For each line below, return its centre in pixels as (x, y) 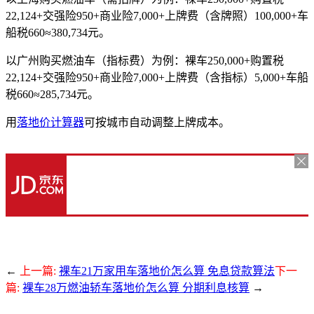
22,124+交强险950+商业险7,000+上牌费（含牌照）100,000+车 (157, 15)
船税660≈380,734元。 (58, 32)
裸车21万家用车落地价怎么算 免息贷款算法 (167, 271)
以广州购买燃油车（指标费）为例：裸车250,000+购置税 (145, 60)
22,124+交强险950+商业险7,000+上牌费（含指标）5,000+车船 (157, 77)
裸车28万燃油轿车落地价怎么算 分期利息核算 (136, 287)
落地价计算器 (50, 122)
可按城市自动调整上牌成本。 (157, 122)
